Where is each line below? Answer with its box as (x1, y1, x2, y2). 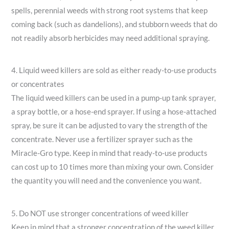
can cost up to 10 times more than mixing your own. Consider (11, 163, 214, 172)
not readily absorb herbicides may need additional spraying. (11, 33, 210, 42)
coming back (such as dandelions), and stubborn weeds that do (11, 19, 218, 29)
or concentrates (11, 80, 65, 89)
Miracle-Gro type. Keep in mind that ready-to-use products (11, 149, 208, 158)
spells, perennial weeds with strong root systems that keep (11, 6, 208, 15)
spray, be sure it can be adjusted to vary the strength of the (11, 121, 208, 130)
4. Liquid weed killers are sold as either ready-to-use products (11, 66, 217, 75)
